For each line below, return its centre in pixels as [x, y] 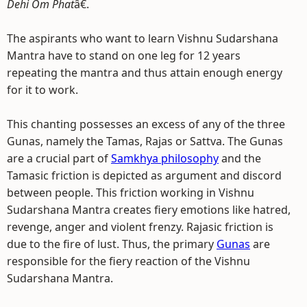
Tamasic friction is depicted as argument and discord [144, 175]
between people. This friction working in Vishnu [131, 193]
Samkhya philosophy [165, 158]
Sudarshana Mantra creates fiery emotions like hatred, [149, 210]
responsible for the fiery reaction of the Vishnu [128, 261]
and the [240, 158]
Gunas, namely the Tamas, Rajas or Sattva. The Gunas [145, 141]
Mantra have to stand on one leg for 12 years [124, 56]
